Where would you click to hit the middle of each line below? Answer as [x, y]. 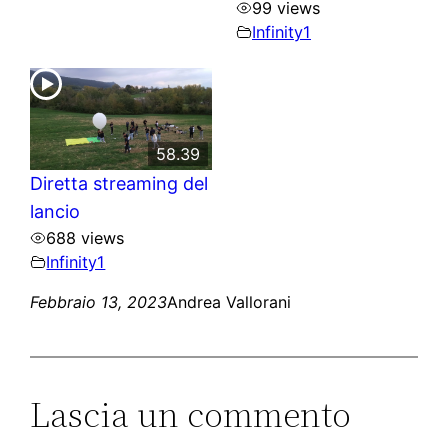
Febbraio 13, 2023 [99, 302]
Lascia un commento [191, 415]
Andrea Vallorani [229, 302]
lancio [55, 212]
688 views [85, 238]
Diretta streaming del [119, 184]
